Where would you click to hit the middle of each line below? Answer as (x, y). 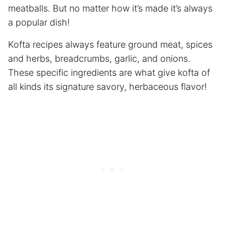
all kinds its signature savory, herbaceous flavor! (107, 86)
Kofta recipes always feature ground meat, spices (110, 44)
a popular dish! (39, 22)
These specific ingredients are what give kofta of (109, 72)
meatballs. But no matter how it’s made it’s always (110, 8)
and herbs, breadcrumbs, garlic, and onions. (99, 58)
